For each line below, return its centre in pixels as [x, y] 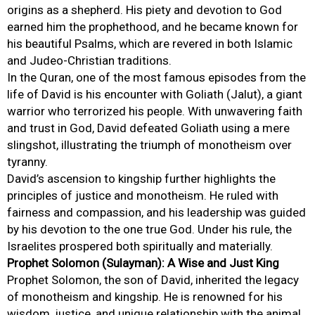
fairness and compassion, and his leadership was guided [156, 213]
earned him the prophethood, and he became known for [153, 27]
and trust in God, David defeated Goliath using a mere [148, 128]
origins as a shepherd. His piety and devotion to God [144, 10]
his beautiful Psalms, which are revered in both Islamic [150, 44]
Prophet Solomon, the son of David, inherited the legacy [153, 280]
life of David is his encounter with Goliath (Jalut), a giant [155, 95]
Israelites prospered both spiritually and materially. [140, 246]
